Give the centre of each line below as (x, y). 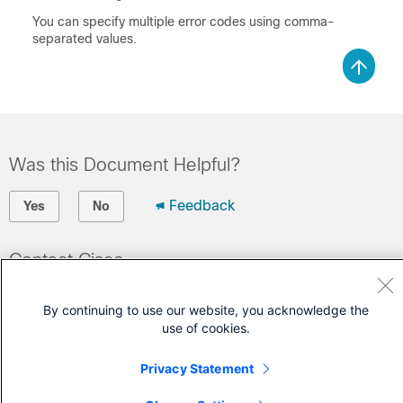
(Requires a (49, 322)
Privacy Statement (197, 368)
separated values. (85, 39)
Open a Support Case (81, 294)
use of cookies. (206, 328)
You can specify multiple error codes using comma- (184, 22)
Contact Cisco (67, 260)
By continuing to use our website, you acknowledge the (206, 310)
